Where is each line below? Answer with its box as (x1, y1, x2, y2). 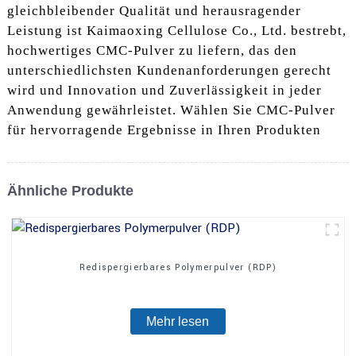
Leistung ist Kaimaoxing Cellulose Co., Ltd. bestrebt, (6, 23, 346, 39)
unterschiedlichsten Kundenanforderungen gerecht (6, 63, 331, 79)
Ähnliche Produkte (6, 183, 133, 199)
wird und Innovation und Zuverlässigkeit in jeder (6, 83, 322, 99)
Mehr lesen (146, 314, 210, 328)
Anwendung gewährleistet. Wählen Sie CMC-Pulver (6, 103, 335, 118)
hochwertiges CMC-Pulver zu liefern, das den (6, 43, 297, 59)
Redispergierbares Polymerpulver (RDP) (79, 261, 277, 273)
